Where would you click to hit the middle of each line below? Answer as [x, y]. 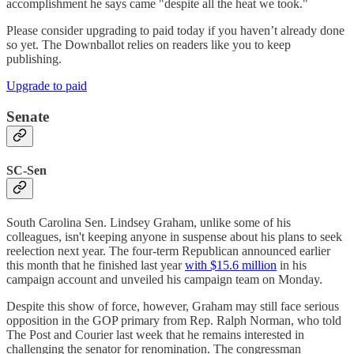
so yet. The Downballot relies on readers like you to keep [149, 44]
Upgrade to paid [47, 85]
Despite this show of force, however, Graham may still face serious [173, 307]
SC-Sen [26, 170]
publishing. [34, 58]
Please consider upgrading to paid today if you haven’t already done [175, 30]
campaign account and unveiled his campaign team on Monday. [164, 280]
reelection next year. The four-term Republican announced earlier [168, 251]
